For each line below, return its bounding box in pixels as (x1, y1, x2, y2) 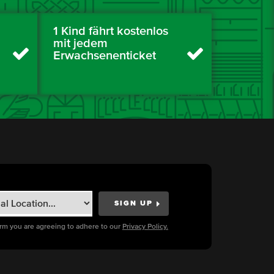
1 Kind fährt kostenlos (53, 25, 168, 38)
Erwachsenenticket (53, 50, 156, 62)
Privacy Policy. (122, 223, 168, 231)
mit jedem (53, 37, 108, 50)
